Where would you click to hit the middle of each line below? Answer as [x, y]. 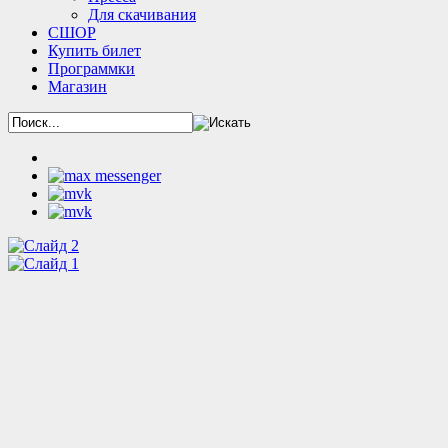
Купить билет [94, 50]
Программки [91, 68]
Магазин [77, 86]
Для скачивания [142, 14]
